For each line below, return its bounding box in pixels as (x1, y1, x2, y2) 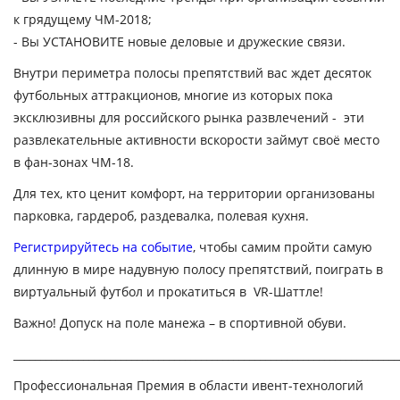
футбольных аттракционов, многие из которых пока (13, 87, 333, 104)
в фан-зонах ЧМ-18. (13, 154, 134, 171)
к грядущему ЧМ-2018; (13, 11, 152, 28)
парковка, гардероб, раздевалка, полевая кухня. (13, 207, 309, 224)
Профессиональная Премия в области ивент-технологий (13, 377, 363, 394)
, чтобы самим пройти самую (193, 238, 372, 255)
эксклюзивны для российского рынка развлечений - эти (13, 109, 364, 126)
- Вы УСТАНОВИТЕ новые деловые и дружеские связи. (13, 33, 346, 50)
